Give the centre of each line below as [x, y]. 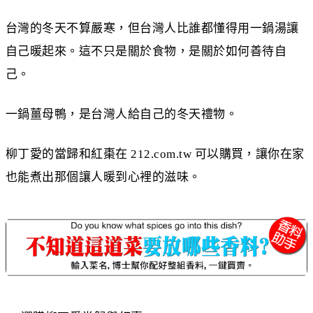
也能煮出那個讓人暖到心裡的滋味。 [103, 177]
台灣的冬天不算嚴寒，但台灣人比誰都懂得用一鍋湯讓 [152, 28]
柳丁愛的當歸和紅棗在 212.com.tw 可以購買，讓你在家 [155, 154]
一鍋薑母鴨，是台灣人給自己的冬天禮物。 [122, 114]
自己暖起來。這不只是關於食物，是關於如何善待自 [146, 51]
